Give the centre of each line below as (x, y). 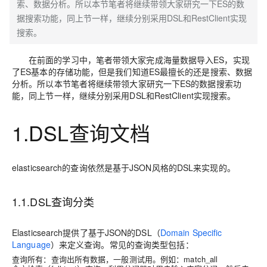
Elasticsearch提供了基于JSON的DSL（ (86, 232)
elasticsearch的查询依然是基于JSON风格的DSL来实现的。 (124, 167)
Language (31, 244)
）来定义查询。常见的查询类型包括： (122, 244)
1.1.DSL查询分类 (53, 201)
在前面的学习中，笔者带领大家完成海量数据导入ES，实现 (139, 60)
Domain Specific (191, 232)
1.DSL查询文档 (81, 133)
